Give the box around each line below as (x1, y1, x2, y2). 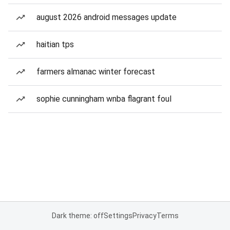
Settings (103, 212, 132, 220)
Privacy (132, 212, 157, 220)
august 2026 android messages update (36, 12, 177, 22)
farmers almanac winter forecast (36, 67, 155, 76)
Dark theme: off (51, 212, 104, 220)
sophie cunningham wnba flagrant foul (36, 94, 171, 104)
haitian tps (36, 40, 74, 49)
